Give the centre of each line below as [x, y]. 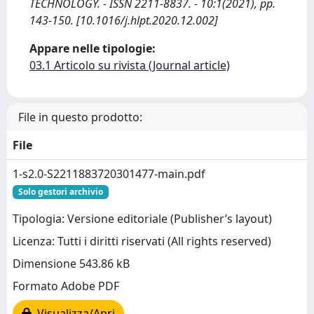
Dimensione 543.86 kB [71, 264]
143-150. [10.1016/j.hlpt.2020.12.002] [124, 20]
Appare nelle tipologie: [93, 48]
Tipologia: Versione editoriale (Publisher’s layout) [142, 219]
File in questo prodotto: [80, 117]
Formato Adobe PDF [66, 286]
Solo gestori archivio [60, 192]
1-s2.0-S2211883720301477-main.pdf [109, 174]
